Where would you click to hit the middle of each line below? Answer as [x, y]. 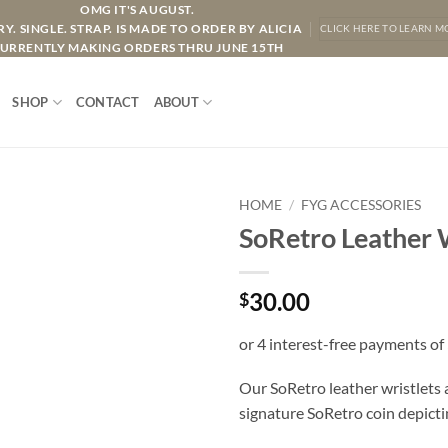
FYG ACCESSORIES [361, 205]
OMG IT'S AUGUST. [137, 9]
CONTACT [107, 102]
